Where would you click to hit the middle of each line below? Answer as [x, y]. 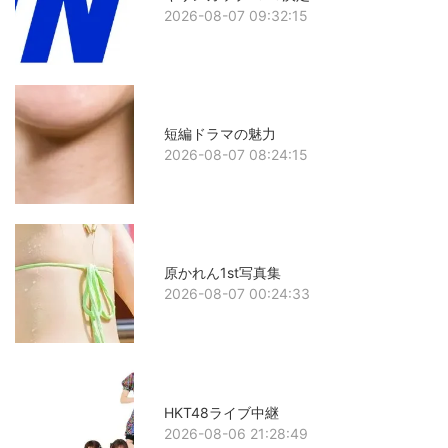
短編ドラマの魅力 [220, 134]
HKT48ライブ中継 [222, 412]
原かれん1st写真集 [223, 273]
